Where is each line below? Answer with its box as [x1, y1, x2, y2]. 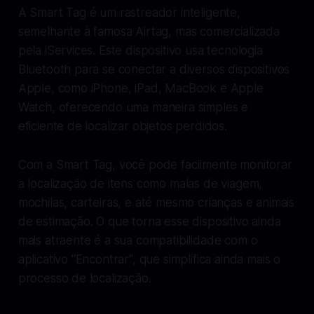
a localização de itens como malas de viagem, [18, 176, 263, 191]
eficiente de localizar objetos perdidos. [18, 118, 227, 133]
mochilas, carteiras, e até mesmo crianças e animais [18, 195, 295, 210]
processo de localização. [18, 271, 151, 285]
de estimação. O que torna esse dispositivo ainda [18, 214, 281, 228]
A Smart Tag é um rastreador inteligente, [18, 5, 240, 20]
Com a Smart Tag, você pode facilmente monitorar [18, 157, 292, 172]
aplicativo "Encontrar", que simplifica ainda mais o [18, 252, 281, 266]
